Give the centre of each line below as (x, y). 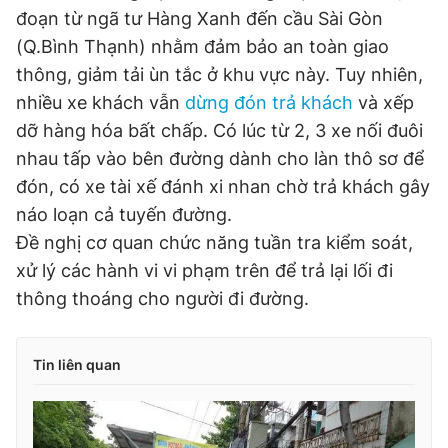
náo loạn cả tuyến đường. (124, 214)
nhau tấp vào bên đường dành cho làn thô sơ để (220, 158)
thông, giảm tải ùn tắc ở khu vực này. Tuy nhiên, (219, 74)
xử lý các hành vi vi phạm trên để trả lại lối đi (204, 270)
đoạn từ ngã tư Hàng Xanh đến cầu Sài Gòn (199, 18)
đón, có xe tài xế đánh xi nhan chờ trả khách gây (223, 186)
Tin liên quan (77, 364)
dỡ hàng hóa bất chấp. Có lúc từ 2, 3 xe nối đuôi (219, 130)
